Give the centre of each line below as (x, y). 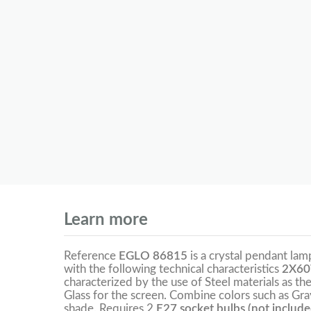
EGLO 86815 (153, 256)
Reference (91, 256)
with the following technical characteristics (173, 269)
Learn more (106, 220)
